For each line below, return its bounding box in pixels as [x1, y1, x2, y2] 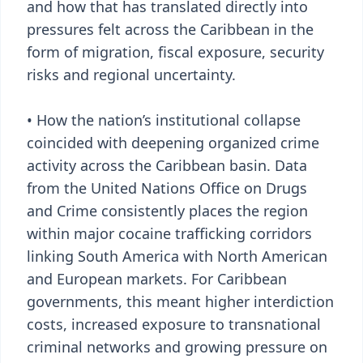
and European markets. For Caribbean [27, 269, 287, 288]
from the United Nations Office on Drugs [27, 178, 307, 198]
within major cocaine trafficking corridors [27, 224, 312, 243]
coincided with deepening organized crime [27, 133, 319, 152]
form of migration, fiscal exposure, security [27, 42, 324, 62]
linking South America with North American [27, 246, 327, 266]
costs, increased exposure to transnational [27, 314, 321, 334]
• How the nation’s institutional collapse [27, 110, 301, 130]
